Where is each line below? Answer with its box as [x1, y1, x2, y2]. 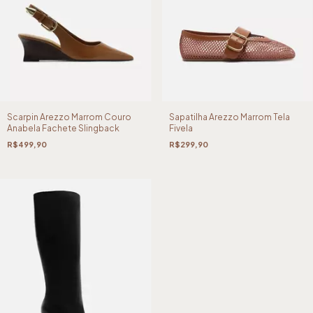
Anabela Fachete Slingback [7, 123, 119, 134]
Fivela [168, 123, 193, 134]
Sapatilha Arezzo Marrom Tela [168, 112, 290, 123]
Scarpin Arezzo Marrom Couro [7, 112, 131, 123]
